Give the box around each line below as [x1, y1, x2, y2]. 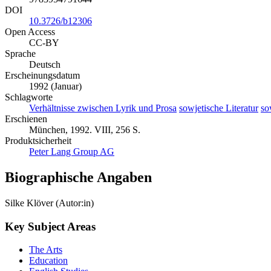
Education [29, 255, 68, 266]
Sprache [5, 48, 36, 59]
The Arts [29, 244, 62, 255]
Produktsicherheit [5, 135, 71, 146]
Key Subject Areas [5, 220, 96, 233]
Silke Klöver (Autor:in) [5, 197, 94, 208]
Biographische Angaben [5, 169, 152, 185]
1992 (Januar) [29, 81, 82, 92]
